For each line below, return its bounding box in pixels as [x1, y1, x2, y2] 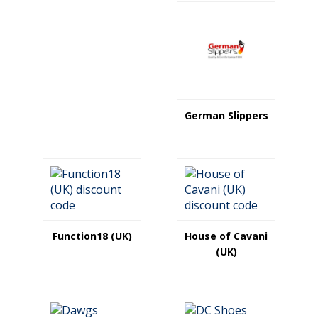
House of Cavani [185, 229, 268, 243]
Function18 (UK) [52, 229, 132, 243]
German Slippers [184, 109, 268, 122]
